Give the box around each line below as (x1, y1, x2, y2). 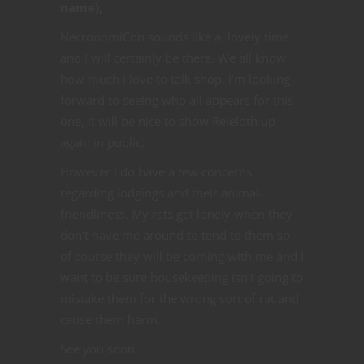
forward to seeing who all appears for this (60, 91, 293, 108)
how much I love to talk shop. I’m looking (60, 70, 290, 87)
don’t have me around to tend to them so (60, 226, 290, 243)
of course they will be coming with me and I (60, 247, 304, 264)
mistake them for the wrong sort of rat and (60, 289, 299, 306)
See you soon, (60, 340, 138, 357)
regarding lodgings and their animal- (60, 184, 263, 201)
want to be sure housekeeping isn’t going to (60, 268, 303, 285)
